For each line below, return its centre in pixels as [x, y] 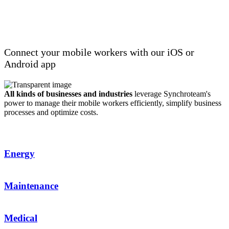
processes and [27, 112]
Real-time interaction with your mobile [107, 16]
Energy [19, 154]
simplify [179, 103]
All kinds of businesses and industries [68, 94]
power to [19, 103]
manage [47, 103]
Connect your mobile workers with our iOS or [99, 52]
